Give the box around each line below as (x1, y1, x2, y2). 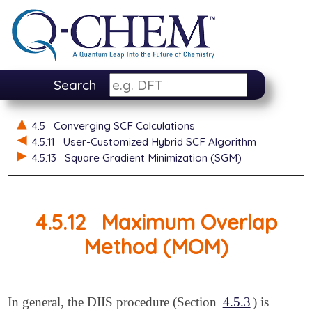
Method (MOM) (84, 233, 228, 259)
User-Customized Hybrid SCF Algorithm (62, 134, 256, 148)
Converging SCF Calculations (53, 118, 195, 132)
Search (53, 77, 96, 94)
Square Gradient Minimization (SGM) (64, 150, 242, 164)
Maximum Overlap (101, 208, 278, 235)
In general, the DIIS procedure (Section (8, 295, 221, 310)
